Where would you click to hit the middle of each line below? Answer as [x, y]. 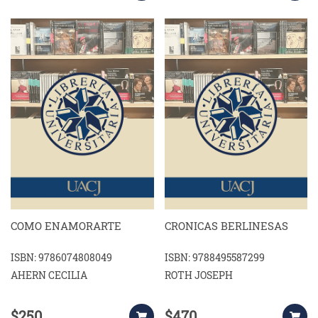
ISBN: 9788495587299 [214, 257]
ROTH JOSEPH [198, 275]
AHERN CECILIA [49, 275]
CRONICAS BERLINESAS [226, 225]
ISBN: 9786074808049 [61, 257]
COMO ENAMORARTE [66, 225]
